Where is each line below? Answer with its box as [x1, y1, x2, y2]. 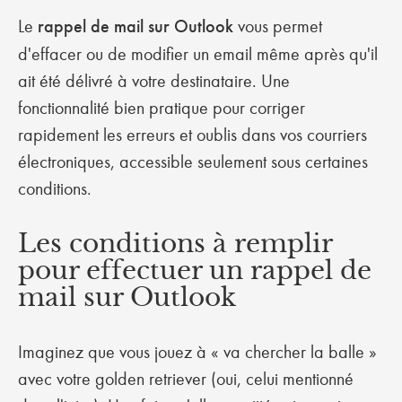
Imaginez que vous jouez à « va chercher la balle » [18, 341, 377, 363]
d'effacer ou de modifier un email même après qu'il [18, 43, 378, 65]
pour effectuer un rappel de [18, 255, 371, 286]
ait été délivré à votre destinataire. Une [18, 70, 290, 92]
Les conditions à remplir [18, 228, 332, 259]
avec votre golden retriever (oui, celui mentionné [18, 368, 354, 389]
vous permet [233, 15, 322, 37]
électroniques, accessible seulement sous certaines [18, 151, 368, 172]
